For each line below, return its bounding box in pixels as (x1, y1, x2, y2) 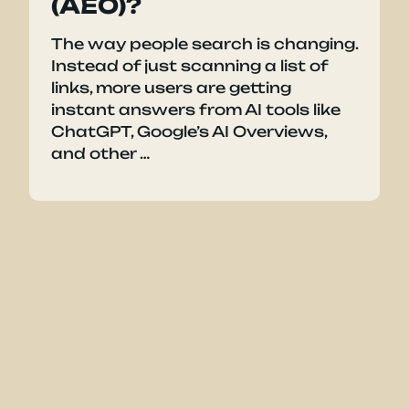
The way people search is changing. (51, 35, 358, 54)
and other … (51, 144, 150, 163)
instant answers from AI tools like (51, 100, 341, 120)
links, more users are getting (51, 79, 291, 98)
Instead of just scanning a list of (51, 57, 328, 76)
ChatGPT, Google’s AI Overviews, (51, 122, 327, 142)
